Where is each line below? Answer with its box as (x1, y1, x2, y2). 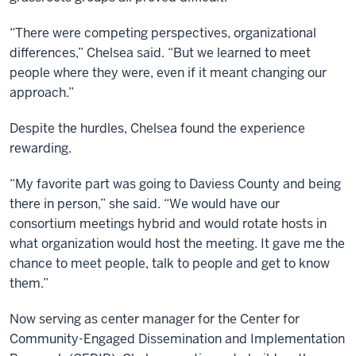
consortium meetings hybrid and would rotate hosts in (10, 215, 327, 232)
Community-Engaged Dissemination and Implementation (10, 331, 345, 347)
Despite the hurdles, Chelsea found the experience (10, 120, 305, 137)
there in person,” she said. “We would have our (10, 195, 280, 212)
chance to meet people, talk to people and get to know (10, 255, 330, 272)
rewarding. (10, 140, 72, 157)
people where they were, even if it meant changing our (10, 64, 327, 81)
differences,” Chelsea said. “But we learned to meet (10, 44, 311, 61)
